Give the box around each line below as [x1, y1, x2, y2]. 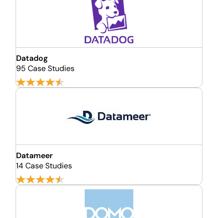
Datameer [16, 150, 53, 161]
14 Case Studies [16, 161, 72, 171]
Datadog [16, 53, 48, 63]
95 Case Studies [16, 63, 74, 73]
